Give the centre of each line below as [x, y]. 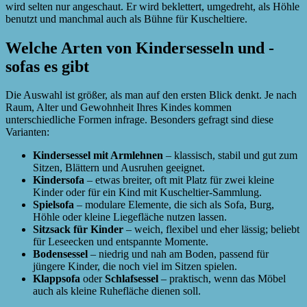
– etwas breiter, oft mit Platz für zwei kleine [179, 180]
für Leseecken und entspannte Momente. [121, 242]
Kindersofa [59, 180]
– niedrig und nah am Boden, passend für [178, 254]
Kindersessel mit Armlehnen [98, 156]
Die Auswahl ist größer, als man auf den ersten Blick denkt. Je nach [151, 95]
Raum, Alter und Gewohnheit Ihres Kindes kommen [119, 108]
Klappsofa [57, 279]
